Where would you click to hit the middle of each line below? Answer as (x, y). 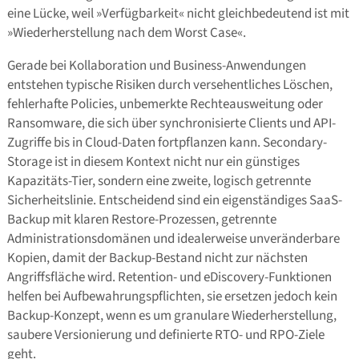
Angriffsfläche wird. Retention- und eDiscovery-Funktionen (169, 278)
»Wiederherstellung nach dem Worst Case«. (126, 33)
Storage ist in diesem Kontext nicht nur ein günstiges (153, 162)
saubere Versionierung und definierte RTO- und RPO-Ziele (165, 335)
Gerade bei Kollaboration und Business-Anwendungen (156, 66)
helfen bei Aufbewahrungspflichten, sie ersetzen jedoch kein (172, 297)
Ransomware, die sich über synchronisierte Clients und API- (171, 124)
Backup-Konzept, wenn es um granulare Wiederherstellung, (171, 316)
